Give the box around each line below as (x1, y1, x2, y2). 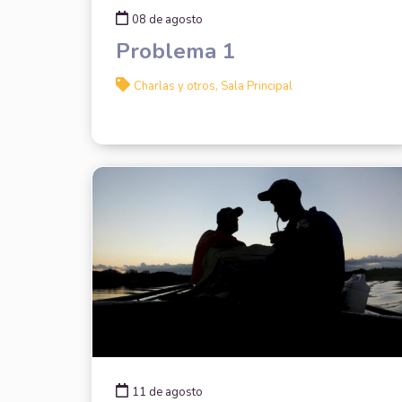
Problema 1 (115, 36, 235, 66)
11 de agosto (131, 383, 203, 400)
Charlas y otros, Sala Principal (133, 77, 293, 94)
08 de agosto (131, 11, 203, 28)
